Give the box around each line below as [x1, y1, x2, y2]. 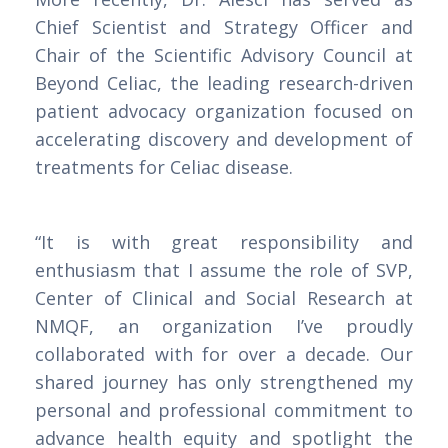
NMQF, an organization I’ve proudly [35, 314, 413, 339]
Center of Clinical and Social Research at [35, 286, 413, 311]
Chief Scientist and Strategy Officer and [35, 15, 413, 40]
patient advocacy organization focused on [35, 99, 413, 124]
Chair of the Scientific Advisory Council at [35, 43, 413, 68]
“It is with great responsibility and [35, 230, 413, 255]
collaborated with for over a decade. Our [35, 342, 413, 367]
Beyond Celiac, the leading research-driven [35, 71, 413, 96]
